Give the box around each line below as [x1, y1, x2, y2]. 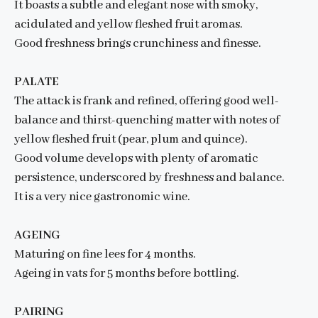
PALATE [14, 75, 59, 90]
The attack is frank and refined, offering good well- [14, 94, 279, 109]
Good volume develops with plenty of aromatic [14, 151, 258, 167]
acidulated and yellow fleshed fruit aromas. [14, 17, 242, 33]
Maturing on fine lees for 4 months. [14, 247, 195, 263]
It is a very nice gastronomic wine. [14, 190, 190, 205]
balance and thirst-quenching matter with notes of [14, 113, 280, 128]
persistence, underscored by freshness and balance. [14, 170, 284, 186]
